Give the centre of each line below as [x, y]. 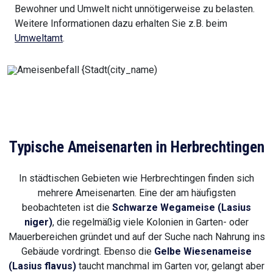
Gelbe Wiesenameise [203, 252]
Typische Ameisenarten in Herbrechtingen [136, 147]
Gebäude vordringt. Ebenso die [88, 252]
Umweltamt [39, 38]
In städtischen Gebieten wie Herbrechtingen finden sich [136, 179]
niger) [38, 222]
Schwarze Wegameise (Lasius [182, 208]
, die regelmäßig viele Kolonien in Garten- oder [151, 222]
